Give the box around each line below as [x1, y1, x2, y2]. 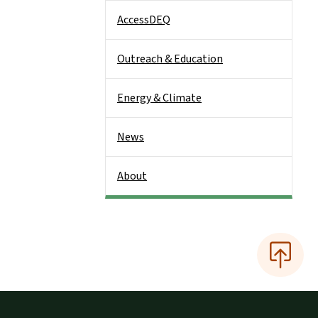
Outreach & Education [117, 51, 223, 67]
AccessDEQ [117, 12, 170, 28]
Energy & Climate [117, 90, 202, 106]
